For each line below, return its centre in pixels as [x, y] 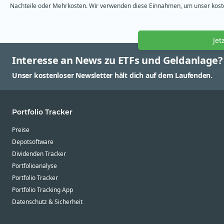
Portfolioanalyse [34, 165]
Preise [21, 129]
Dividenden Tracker [39, 153]
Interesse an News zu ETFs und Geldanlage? [117, 60]
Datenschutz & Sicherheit [47, 201]
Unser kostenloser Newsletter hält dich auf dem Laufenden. [112, 75]
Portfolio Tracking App [42, 189]
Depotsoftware [33, 141]
